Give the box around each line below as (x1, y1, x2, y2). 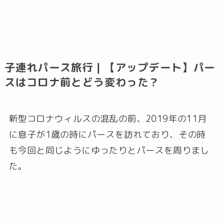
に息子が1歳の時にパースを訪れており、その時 (8, 128, 206, 141)
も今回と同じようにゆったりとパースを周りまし (8, 144, 210, 157)
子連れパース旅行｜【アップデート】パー (4, 59, 216, 75)
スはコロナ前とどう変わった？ (4, 74, 160, 90)
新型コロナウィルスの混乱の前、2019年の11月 (8, 112, 207, 125)
